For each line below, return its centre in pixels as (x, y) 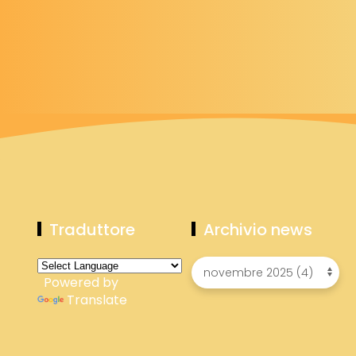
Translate (97, 300)
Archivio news (258, 229)
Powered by (78, 282)
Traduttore (92, 229)
